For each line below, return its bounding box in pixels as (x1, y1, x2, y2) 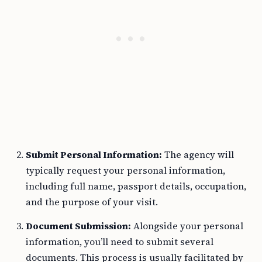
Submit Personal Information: (26, 148, 162, 161)
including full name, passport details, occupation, (26, 180, 246, 192)
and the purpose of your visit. (26, 195, 158, 208)
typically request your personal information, (26, 164, 225, 177)
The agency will (162, 148, 234, 161)
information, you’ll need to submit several (26, 235, 213, 248)
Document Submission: (26, 219, 131, 232)
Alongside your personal (131, 219, 243, 232)
